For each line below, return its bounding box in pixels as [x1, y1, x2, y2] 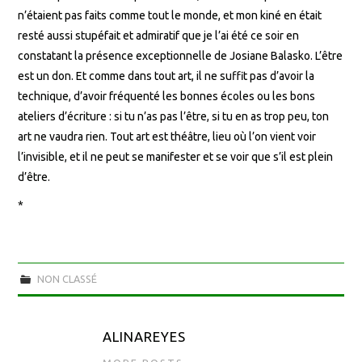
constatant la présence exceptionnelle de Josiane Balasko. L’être [18, 49, 343, 63]
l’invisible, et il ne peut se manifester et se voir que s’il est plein [18, 150, 334, 164]
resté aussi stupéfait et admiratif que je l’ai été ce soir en [18, 29, 300, 43]
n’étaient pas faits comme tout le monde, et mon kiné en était [18, 9, 322, 23]
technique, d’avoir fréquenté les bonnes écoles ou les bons [18, 90, 316, 103]
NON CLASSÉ [34, 273, 97, 285]
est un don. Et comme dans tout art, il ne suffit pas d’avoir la [18, 69, 315, 83]
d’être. [18, 170, 51, 184]
